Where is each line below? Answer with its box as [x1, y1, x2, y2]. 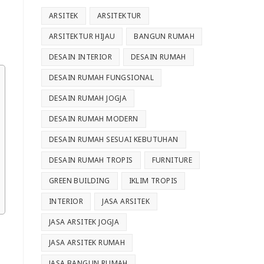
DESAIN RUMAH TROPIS [49, 155, 133, 166]
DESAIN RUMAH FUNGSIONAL [49, 72, 154, 83]
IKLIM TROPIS [128, 176, 178, 186]
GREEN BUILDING [49, 176, 110, 186]
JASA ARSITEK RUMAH [49, 237, 126, 248]
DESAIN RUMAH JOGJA [49, 93, 127, 104]
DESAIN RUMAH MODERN [49, 114, 138, 124]
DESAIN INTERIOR [49, 52, 112, 62]
